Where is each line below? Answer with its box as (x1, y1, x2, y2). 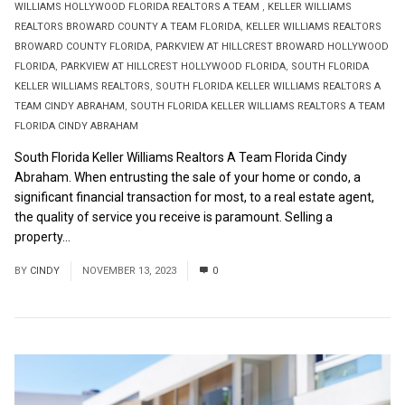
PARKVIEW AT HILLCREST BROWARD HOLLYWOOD (155, 40, 389, 52)
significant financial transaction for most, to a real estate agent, (14, 189, 374, 204)
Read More (73, 229, 136, 244)
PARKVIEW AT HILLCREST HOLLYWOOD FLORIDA (61, 60, 286, 72)
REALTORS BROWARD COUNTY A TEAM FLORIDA (14, 20, 240, 33)
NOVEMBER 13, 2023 (82, 264, 176, 277)
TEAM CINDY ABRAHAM (14, 99, 125, 112)
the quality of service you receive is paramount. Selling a (14, 209, 333, 224)
